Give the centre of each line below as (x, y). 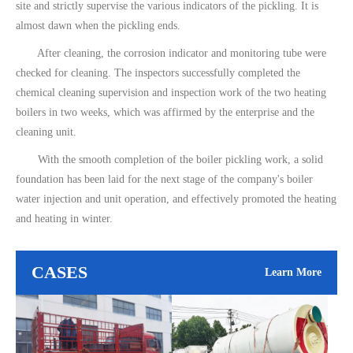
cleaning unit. (46, 132)
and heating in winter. (64, 219)
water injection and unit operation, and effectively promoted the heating (176, 199)
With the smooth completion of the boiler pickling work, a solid (169, 160)
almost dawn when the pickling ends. (98, 26)
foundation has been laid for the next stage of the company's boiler (164, 179)
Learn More (293, 272)
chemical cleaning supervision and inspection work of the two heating (171, 93)
